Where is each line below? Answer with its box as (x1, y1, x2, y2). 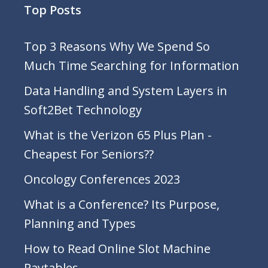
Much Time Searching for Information (24, 57, 239, 74)
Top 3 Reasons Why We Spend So (24, 38, 210, 54)
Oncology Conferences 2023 (24, 171, 180, 187)
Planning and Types (24, 215, 136, 232)
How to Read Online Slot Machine (24, 240, 211, 257)
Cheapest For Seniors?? (24, 146, 154, 162)
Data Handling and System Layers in (24, 83, 227, 99)
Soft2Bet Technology (24, 102, 142, 118)
